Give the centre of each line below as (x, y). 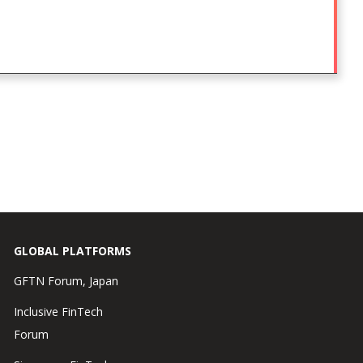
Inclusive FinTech (58, 311)
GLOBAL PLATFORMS (72, 250)
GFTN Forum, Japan (66, 280)
